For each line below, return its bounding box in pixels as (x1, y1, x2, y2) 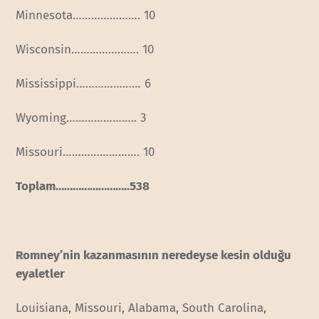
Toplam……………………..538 (16, 179, 150, 194)
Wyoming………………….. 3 (16, 110, 147, 126)
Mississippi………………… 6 (16, 76, 152, 92)
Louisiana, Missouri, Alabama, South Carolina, (16, 300, 267, 315)
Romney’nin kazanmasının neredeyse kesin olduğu (16, 247, 292, 263)
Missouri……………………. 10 (16, 145, 155, 160)
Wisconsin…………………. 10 (16, 42, 155, 58)
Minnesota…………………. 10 (16, 7, 156, 23)
